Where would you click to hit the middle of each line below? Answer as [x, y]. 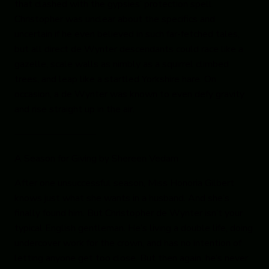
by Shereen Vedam [139, 159]
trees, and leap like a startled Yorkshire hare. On [115, 80]
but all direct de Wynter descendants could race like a [129, 50]
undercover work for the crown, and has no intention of [128, 243]
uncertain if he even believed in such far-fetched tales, [127, 35]
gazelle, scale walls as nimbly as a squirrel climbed [122, 65]
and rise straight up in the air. [74, 110]
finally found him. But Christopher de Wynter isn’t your [128, 213]
